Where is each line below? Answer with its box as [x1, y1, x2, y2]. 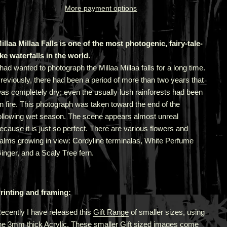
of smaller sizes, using [128, 208, 205, 216]
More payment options [65, 4, 137, 12]
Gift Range [93, 208, 129, 216]
